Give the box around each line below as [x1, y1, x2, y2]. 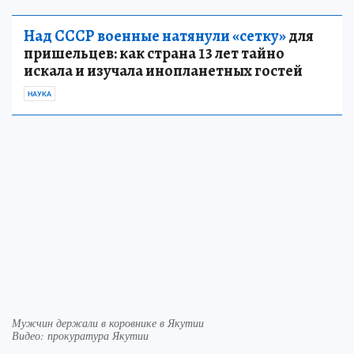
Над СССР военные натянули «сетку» [24, 25, 286, 47]
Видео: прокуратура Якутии [12, 328, 149, 344]
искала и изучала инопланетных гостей [24, 60, 303, 82]
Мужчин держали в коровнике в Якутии [12, 315, 204, 331]
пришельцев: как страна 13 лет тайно [24, 43, 284, 65]
